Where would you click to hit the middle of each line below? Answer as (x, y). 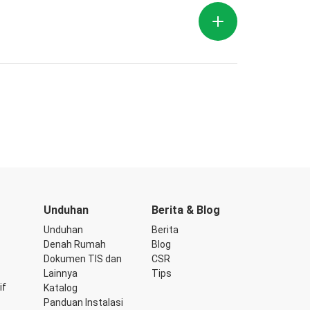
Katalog (61, 288)
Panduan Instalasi (83, 302)
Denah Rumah (75, 244)
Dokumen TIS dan (83, 259)
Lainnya (61, 273)
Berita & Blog (186, 210)
